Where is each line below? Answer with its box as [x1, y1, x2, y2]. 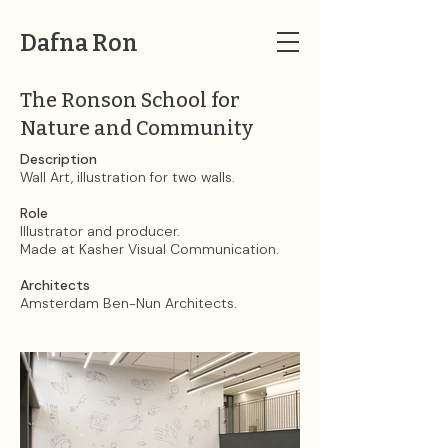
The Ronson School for [20, 88, 240, 112]
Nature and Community [20, 116, 261, 140]
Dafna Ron [20, 29, 138, 57]
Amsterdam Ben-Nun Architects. [20, 294, 241, 312]
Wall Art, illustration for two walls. [20, 168, 239, 186]
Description [20, 150, 101, 168]
